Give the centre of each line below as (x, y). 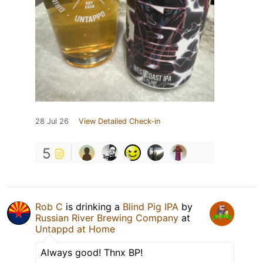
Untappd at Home (75, 229)
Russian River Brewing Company (107, 218)
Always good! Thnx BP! (92, 252)
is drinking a (93, 206)
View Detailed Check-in (119, 121)
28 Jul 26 (52, 121)
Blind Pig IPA (151, 206)
